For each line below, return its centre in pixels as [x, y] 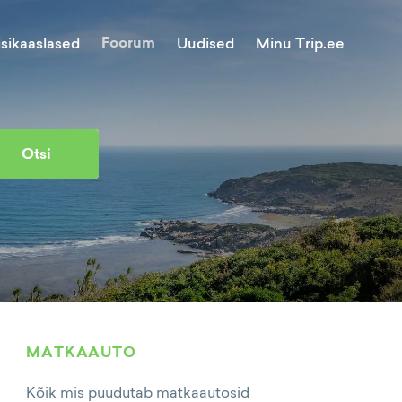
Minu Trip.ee [300, 43]
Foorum [128, 43]
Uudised [205, 43]
